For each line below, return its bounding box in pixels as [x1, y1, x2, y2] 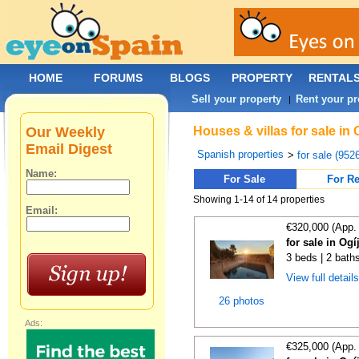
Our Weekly [26, 124, 106, 140]
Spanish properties [197, 148, 284, 160]
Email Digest [26, 141, 113, 157]
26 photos [219, 295, 264, 307]
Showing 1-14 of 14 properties [193, 194, 325, 205]
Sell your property [192, 93, 282, 105]
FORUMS [94, 71, 143, 84]
